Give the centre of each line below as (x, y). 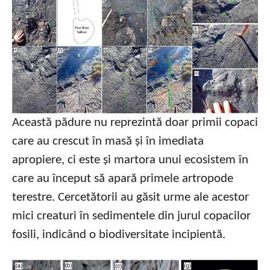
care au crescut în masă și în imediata (108, 142)
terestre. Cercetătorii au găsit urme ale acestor (130, 198)
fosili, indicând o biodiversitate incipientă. (119, 235)
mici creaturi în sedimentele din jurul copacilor (131, 216)
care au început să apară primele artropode (123, 179)
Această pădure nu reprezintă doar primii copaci (135, 123)
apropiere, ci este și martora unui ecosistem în (130, 160)
